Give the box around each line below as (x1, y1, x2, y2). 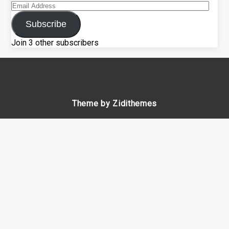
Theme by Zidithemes (72, 98, 157, 108)
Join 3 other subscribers (11, 37, 99, 48)
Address (11, 9, 42, 19)
